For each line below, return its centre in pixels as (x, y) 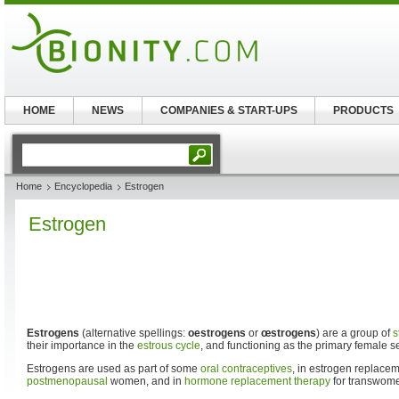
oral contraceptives (246, 369)
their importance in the (82, 346)
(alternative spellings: (134, 333)
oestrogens (217, 333)
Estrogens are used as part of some (114, 369)
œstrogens (289, 333)
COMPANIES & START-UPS (228, 110)
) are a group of (354, 333)
